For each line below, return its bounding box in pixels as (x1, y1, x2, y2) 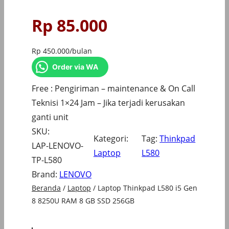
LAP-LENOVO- (32, 140, 83, 152)
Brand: (32, 169, 59, 180)
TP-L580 (32, 154, 62, 166)
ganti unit (32, 111, 68, 123)
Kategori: (93, 133, 128, 145)
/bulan (70, 46, 92, 56)
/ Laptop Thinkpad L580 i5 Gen (91, 183, 197, 193)
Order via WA (52, 62, 98, 72)
